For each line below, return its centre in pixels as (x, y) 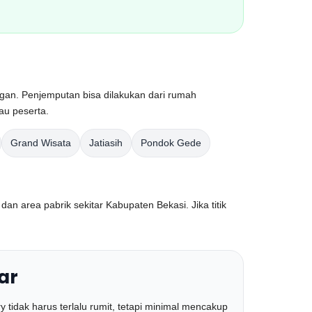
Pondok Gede (171, 143)
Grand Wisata (41, 143)
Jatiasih (106, 143)
